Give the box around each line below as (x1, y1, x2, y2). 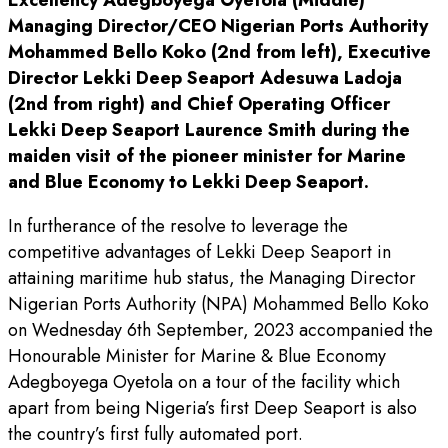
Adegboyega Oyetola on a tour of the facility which (8, 369, 400, 396)
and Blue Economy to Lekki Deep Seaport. (8, 169, 369, 196)
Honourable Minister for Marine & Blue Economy (8, 343, 386, 370)
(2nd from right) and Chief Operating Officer (8, 91, 390, 118)
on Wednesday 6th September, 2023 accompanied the (8, 317, 433, 344)
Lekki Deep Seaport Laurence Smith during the (8, 117, 410, 144)
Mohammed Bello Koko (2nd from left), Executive (8, 39, 431, 66)
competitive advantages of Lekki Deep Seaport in (8, 239, 391, 266)
